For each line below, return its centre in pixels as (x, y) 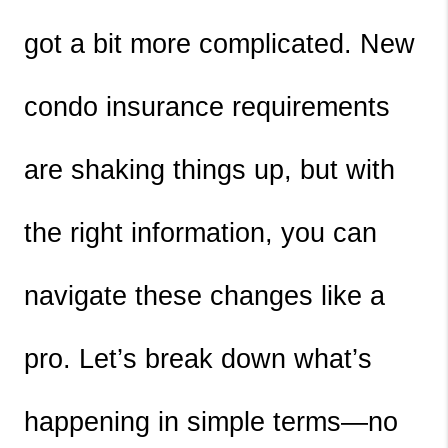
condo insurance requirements (207, 107)
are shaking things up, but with (209, 170)
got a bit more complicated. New (219, 44)
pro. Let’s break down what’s (198, 359)
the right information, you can (200, 233)
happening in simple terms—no (211, 422)
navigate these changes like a (204, 296)
